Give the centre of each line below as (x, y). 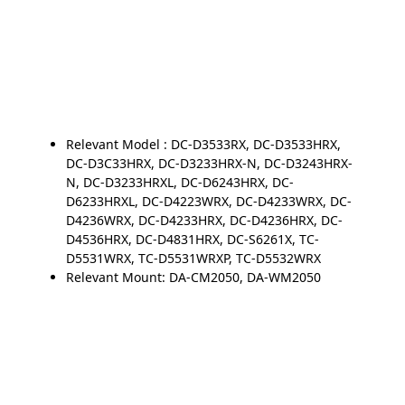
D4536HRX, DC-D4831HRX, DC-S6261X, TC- (192, 239)
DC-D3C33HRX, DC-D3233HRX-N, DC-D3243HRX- (209, 163)
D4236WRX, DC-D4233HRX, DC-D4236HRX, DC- (204, 220)
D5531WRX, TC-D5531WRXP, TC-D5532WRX (193, 258)
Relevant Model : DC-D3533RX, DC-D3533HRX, (203, 144)
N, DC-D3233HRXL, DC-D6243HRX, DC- (179, 182)
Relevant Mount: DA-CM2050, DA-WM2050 (193, 277)
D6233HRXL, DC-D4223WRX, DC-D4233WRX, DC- (208, 201)
